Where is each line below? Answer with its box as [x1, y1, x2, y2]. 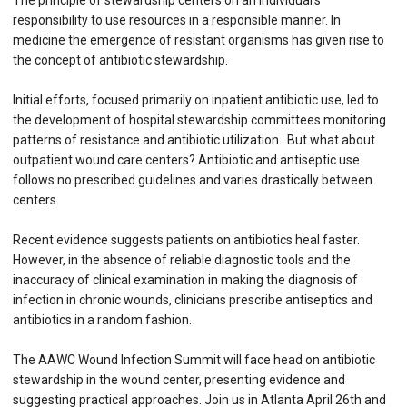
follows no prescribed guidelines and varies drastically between [13, 173, 372, 188]
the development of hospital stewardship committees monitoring [13, 113, 386, 128]
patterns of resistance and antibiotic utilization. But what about [13, 133, 375, 148]
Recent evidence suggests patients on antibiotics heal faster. [13, 233, 360, 248]
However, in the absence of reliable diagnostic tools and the [13, 253, 351, 268]
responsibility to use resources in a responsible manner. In [13, 13, 341, 28]
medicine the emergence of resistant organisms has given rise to [13, 33, 384, 48]
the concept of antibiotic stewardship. [13, 53, 228, 68]
